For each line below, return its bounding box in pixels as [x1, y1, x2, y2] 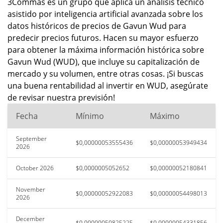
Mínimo [76, 111, 104, 121]
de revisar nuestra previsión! [7, 92, 115, 103]
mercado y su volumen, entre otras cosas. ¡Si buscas [7, 68, 204, 79]
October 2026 [16, 164, 54, 172]
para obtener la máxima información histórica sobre [7, 44, 204, 55]
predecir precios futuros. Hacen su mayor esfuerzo [7, 32, 199, 43]
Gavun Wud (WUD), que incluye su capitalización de [7, 56, 200, 67]
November [16, 185, 45, 194]
